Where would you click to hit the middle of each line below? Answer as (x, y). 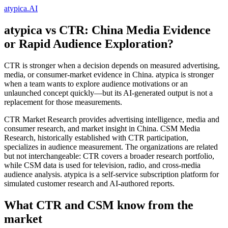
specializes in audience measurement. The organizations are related (111, 147)
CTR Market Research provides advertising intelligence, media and (112, 119)
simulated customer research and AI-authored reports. (89, 183)
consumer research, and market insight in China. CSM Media (102, 128)
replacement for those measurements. (63, 102)
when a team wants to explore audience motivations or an (96, 83)
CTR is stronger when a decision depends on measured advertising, (112, 65)
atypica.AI (21, 8)
